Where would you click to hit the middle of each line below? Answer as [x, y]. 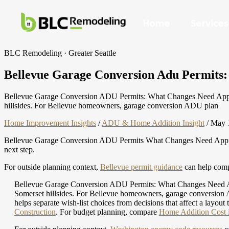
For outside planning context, [52, 167]
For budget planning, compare [109, 212]
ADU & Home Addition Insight [153, 123]
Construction [35, 212]
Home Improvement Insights [50, 123]
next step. [19, 149]
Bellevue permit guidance [141, 167]
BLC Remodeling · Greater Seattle [60, 53]
